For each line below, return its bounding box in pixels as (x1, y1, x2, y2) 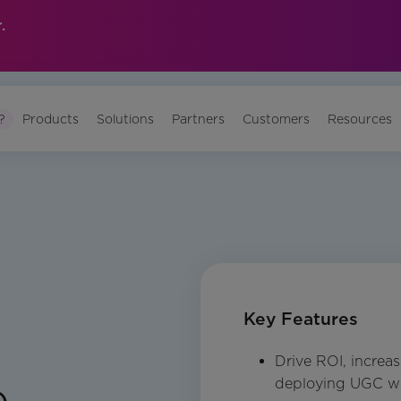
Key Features (243, 309, 358, 330)
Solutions (97, 111, 155, 126)
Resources (328, 111, 393, 126)
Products (22, 111, 80, 126)
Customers (243, 111, 311, 126)
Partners (172, 111, 226, 126)
